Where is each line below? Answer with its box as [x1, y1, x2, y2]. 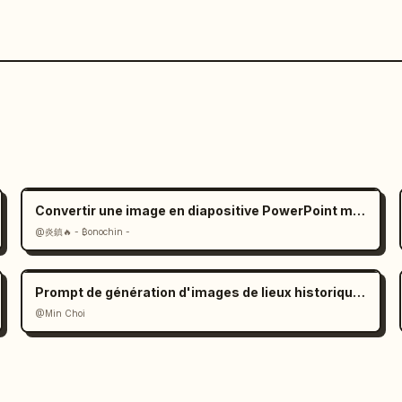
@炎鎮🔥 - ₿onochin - [34, 226, 130, 237]
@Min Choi [34, 308, 85, 319]
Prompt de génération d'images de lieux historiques [352, 284, 365, 300]
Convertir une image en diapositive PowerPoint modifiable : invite [352, 203, 365, 218]
